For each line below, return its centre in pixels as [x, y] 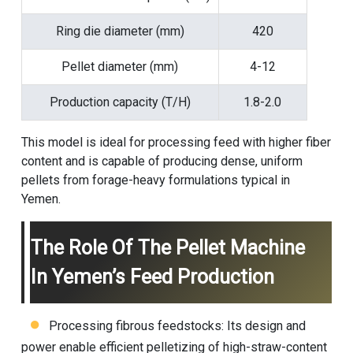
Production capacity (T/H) [120, 102]
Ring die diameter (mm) [120, 32]
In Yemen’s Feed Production [152, 277]
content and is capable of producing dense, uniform [162, 162]
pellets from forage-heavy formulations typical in [155, 180]
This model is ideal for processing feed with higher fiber [176, 143]
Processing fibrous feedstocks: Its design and [177, 326]
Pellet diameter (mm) [120, 67]
